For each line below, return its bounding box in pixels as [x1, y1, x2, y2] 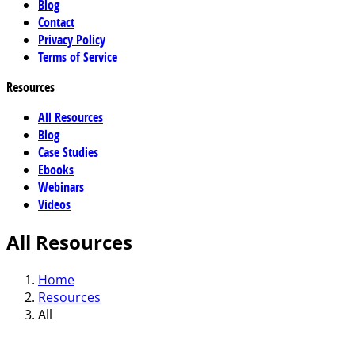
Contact [38, 13, 74, 31]
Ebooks [38, 161, 74, 178]
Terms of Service [38, 48, 117, 66]
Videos [38, 196, 71, 213]
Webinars [38, 178, 84, 196]
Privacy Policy [38, 31, 105, 48]
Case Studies [38, 143, 98, 161]
